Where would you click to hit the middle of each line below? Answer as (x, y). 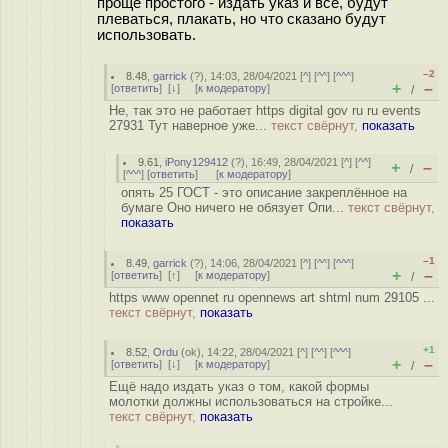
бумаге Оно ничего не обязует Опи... (234, 207)
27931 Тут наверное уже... (190, 125)
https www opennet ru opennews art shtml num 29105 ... (272, 297)
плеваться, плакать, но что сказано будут (241, 19)
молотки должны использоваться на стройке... (251, 401)
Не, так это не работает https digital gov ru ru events (265, 110)
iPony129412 (197, 162)
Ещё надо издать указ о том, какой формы (239, 386)
